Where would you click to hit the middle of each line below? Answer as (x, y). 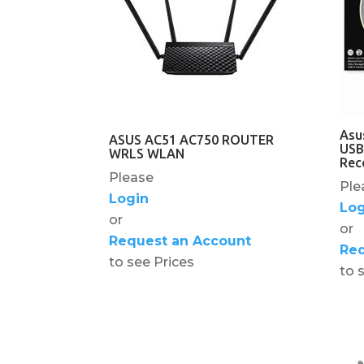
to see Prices (152, 262)
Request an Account (180, 240)
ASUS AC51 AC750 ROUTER (192, 139)
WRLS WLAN (147, 153)
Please (132, 177)
